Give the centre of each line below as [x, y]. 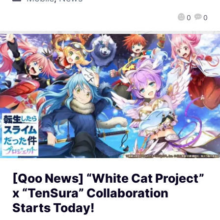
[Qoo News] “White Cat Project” [108, 179]
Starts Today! [54, 208]
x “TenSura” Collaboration [90, 193]
